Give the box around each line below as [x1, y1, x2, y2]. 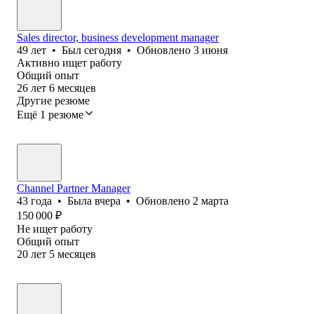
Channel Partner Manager [17, 182, 130, 194]
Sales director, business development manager [17, 31, 219, 43]
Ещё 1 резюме [17, 108, 83, 121]
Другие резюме [17, 94, 90, 107]
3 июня [193, 43, 228, 56]
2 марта [193, 194, 228, 207]
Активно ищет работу [17, 56, 122, 69]
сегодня [84, 43, 121, 56]
